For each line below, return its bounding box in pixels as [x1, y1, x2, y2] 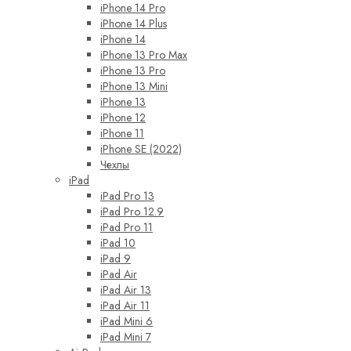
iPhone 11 [100, 125, 144, 142]
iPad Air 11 [100, 298, 150, 314]
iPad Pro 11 [100, 219, 153, 236]
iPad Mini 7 [100, 329, 151, 346]
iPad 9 [100, 251, 131, 267]
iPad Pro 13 [100, 188, 154, 204]
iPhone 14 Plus [100, 16, 167, 32]
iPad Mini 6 [100, 313, 153, 330]
